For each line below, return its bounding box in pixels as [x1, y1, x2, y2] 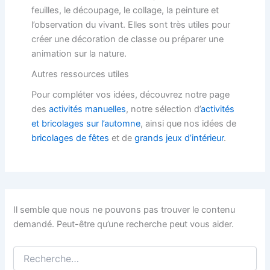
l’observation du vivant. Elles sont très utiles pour [31, 19, 230, 30]
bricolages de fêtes [31, 132, 109, 143]
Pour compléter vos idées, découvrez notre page [31, 89, 230, 100]
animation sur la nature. [31, 48, 127, 59]
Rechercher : [13, 246, 63, 257]
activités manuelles [48, 103, 126, 115]
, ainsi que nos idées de [140, 118, 236, 129]
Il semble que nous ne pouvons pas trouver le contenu [13, 204, 236, 215]
